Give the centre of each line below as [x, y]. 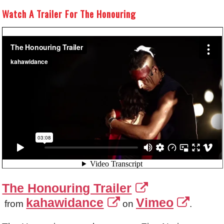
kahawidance [65, 202]
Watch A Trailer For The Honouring [69, 14]
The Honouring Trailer [67, 188]
